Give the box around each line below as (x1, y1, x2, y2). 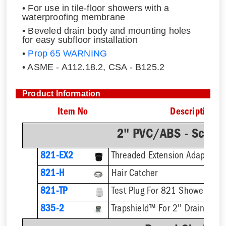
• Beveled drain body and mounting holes (22, 25, 191, 36)
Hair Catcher (111, 169, 158, 179)
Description (170, 107, 215, 118)
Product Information (22, 89, 101, 98)
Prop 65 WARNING (28, 48, 107, 59)
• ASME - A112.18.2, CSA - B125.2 (22, 62, 165, 72)
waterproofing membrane (22, 12, 126, 23)
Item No (58, 107, 88, 118)
